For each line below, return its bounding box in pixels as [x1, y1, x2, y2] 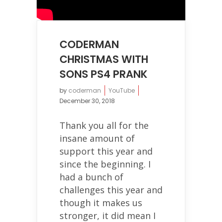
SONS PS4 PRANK [59, 66, 148, 81]
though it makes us [59, 196, 142, 209]
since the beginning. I [59, 158, 151, 170]
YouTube [109, 86, 135, 95]
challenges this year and [59, 183, 163, 196]
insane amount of [59, 132, 135, 144]
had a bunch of [59, 170, 123, 183]
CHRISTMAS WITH [59, 52, 148, 66]
